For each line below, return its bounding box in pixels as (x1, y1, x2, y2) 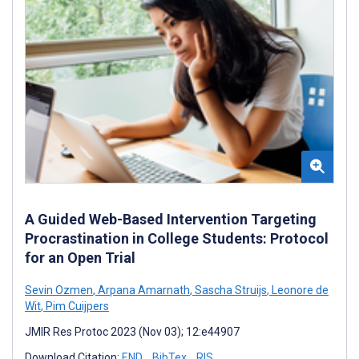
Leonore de (269, 283, 329, 296)
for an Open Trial (25, 248, 135, 266)
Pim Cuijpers (43, 299, 109, 313)
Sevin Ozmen (25, 283, 93, 296)
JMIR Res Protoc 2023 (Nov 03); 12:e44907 (25, 325, 240, 338)
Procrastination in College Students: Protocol (25, 229, 329, 247)
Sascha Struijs (192, 283, 267, 296)
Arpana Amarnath (95, 283, 190, 296)
